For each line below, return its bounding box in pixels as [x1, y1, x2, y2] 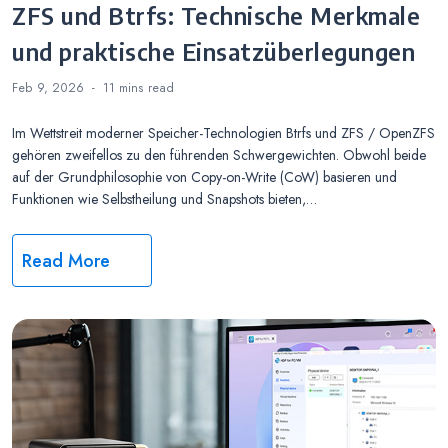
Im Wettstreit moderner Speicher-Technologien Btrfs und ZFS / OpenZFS [12, 123, 435, 144]
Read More [22, 248, 111, 275]
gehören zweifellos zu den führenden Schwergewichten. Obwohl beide [12, 145, 426, 166]
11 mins [103, 79, 148, 98]
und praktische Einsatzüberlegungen [12, 36, 415, 67]
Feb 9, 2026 [12, 79, 84, 98]
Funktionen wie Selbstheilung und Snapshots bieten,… [12, 189, 317, 210]
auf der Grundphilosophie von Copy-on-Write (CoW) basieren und [12, 167, 397, 188]
